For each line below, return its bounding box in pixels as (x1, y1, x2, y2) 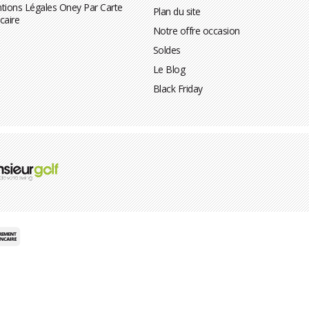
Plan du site (152, 4, 201, 18)
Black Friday (152, 81, 203, 95)
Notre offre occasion (152, 23, 240, 37)
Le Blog (152, 62, 186, 76)
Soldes (152, 43, 181, 57)
